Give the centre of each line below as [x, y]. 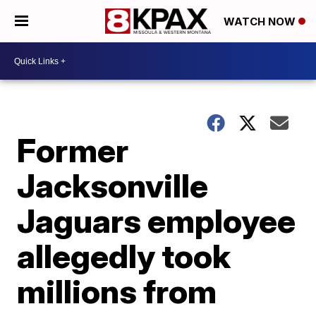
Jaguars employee [157, 221]
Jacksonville [113, 186]
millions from [117, 291]
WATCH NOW [261, 22]
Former [73, 150]
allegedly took [124, 256]
